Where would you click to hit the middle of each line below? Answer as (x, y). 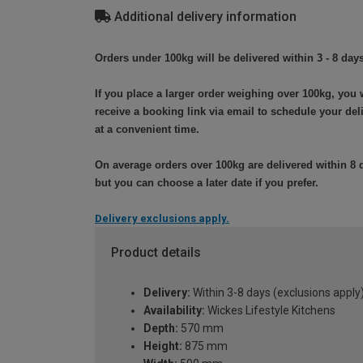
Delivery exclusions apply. (162, 218)
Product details (156, 252)
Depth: (161, 329)
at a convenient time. (147, 129)
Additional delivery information (204, 17)
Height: (163, 346)
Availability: (174, 311)
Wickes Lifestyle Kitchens (270, 311)
